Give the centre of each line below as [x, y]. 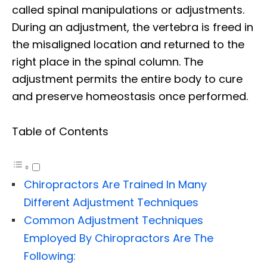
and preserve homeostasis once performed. [130, 96]
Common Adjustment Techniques [114, 220]
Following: [50, 256]
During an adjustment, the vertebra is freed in [133, 27]
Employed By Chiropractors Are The [119, 238]
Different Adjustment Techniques [111, 202]
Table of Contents [60, 131]
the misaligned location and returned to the [128, 44]
